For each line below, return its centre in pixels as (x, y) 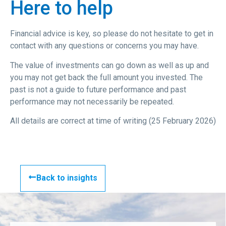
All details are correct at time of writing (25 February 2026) (113, 121)
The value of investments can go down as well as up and (109, 65)
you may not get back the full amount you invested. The (106, 77)
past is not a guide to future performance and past (98, 89)
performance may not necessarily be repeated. (92, 101)
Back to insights (67, 178)
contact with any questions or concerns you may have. (104, 46)
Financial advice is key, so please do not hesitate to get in (112, 34)
